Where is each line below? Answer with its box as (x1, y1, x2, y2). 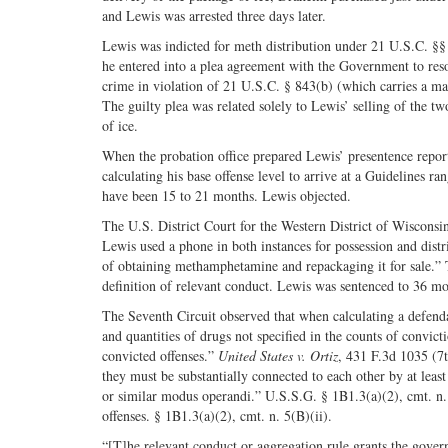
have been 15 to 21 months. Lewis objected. (102, 186, 351, 206)
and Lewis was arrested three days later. (102, 6, 326, 26)
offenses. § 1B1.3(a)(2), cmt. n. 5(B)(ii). (102, 406, 332, 426)
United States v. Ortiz (218, 346, 338, 366)
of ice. (102, 116, 138, 136)
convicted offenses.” (102, 346, 218, 366)
